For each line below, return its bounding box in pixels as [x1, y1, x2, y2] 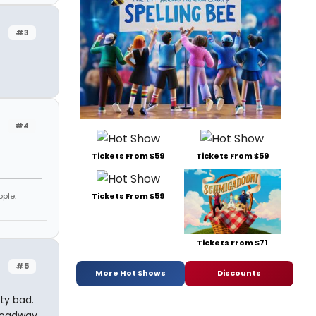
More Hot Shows [95, 267, 166, 279]
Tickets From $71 [196, 236, 268, 248]
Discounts [217, 267, 261, 279]
